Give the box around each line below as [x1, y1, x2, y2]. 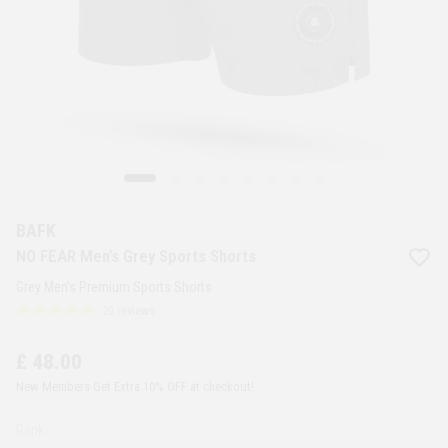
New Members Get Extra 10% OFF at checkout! [16, 379, 254, 395]
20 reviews [102, 304, 155, 319]
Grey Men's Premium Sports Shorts [16, 279, 212, 296]
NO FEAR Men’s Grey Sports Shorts [16, 246, 256, 267]
